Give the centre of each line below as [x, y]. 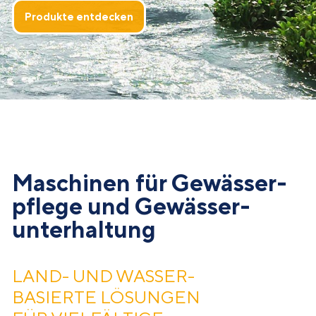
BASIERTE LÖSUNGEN [106, 297]
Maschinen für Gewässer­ [150, 183]
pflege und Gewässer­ [131, 206]
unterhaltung [84, 230]
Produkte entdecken [79, 16]
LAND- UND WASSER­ [103, 276]
